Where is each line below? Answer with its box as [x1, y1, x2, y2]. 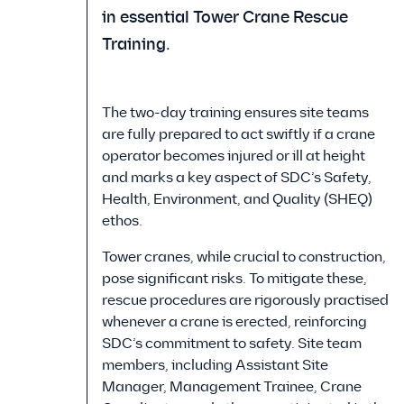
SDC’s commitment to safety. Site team [102, 335, 362, 353]
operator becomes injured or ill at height [102, 147, 365, 165]
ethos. [102, 212, 142, 230]
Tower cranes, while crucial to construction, [102, 248, 386, 266]
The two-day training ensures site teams [102, 104, 369, 122]
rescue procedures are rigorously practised [102, 291, 389, 309]
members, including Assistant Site [102, 356, 328, 374]
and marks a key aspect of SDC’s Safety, [102, 169, 372, 187]
